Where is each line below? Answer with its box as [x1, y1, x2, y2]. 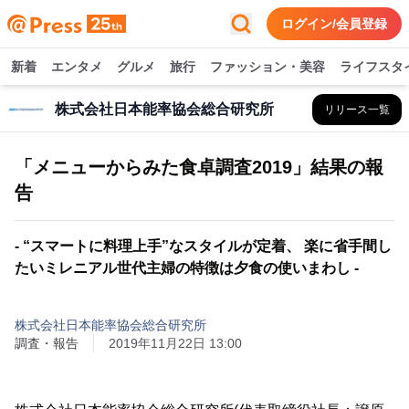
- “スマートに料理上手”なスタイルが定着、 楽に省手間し [15, 238, 392, 254]
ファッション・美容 [210, 59, 325, 74]
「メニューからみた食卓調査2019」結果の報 [15, 157, 383, 177]
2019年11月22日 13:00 [109, 336, 242, 351]
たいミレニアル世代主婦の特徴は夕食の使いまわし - [15, 260, 359, 276]
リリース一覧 [324, 103, 390, 116]
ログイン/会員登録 [281, 16, 387, 31]
